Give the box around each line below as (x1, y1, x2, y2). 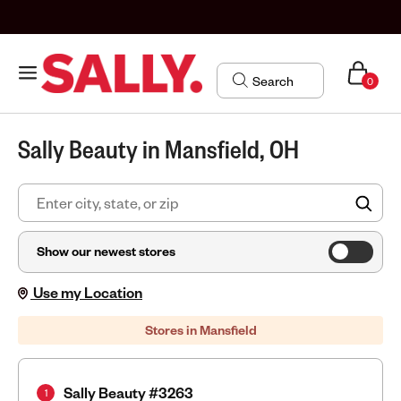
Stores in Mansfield (144, 321, 257, 338)
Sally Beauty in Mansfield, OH (18, 132, 299, 165)
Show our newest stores (37, 243, 175, 260)
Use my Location (30, 283, 142, 302)
